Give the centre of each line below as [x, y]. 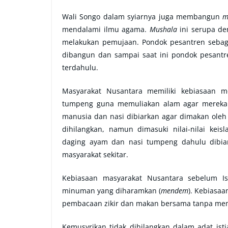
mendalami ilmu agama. [106, 29]
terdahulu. [80, 67]
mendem [175, 191]
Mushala [163, 29]
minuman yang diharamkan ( [111, 191]
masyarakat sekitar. [95, 154]
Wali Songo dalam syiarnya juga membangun [142, 17]
